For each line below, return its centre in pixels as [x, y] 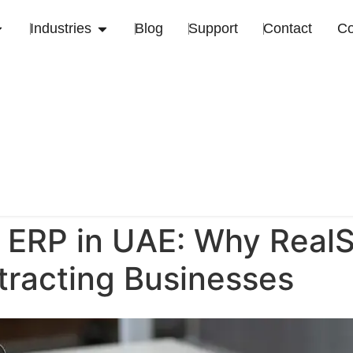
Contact [288, 28]
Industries [61, 28]
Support [214, 28]
